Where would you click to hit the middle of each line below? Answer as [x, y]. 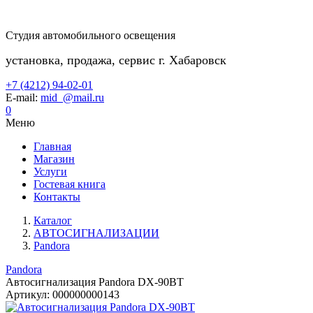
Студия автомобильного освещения [90, 35]
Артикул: [28, 294]
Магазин [54, 159]
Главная [52, 146]
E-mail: [23, 97]
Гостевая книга [70, 184]
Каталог [53, 220]
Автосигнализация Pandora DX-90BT [95, 282]
